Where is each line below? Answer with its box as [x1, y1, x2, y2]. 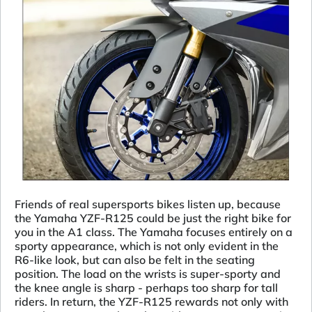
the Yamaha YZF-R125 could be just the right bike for [15, 211, 291, 226]
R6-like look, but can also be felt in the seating [15, 253, 255, 267]
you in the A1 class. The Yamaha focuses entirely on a [15, 225, 292, 240]
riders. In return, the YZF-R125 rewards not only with [15, 295, 288, 309]
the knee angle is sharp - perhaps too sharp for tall [15, 281, 278, 295]
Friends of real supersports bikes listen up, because [15, 197, 281, 212]
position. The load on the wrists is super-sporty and [15, 267, 281, 281]
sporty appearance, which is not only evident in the [15, 239, 279, 253]
